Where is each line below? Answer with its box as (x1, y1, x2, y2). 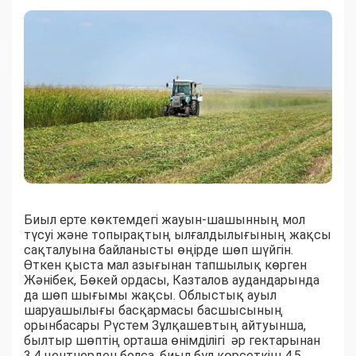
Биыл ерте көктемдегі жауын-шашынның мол (24, 212, 305, 228)
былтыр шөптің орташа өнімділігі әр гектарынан (24, 333, 320, 349)
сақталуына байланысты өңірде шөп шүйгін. (24, 242, 293, 258)
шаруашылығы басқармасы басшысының (24, 303, 283, 319)
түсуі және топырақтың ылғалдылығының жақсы (24, 227, 331, 243)
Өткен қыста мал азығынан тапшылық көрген (24, 257, 307, 273)
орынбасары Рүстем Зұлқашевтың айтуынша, (24, 318, 306, 334)
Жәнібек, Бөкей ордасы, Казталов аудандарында (24, 273, 319, 288)
